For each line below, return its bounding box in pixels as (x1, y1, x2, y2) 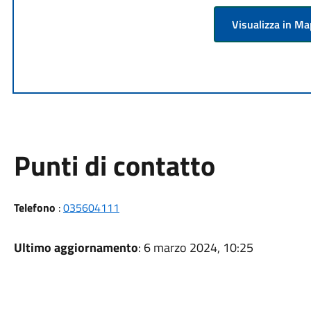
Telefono (13, 199, 56, 216)
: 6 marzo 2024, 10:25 (137, 237, 253, 257)
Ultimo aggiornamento (13, 237, 138, 257)
